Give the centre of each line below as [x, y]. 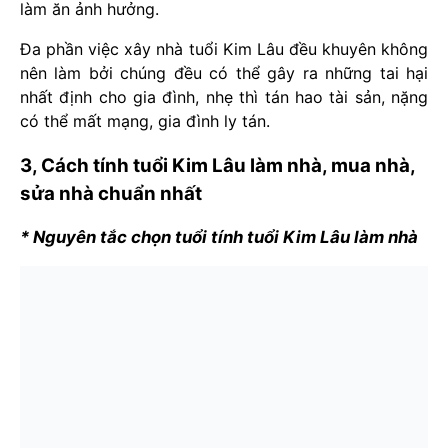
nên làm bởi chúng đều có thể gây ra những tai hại [224, 73]
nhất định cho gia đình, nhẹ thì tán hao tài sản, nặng [224, 97]
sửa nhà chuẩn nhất [111, 193]
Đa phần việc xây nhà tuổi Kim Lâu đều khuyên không [224, 49]
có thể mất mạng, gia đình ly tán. [145, 121]
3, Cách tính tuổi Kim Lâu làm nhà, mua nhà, [217, 165]
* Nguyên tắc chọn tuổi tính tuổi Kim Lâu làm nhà [219, 236]
